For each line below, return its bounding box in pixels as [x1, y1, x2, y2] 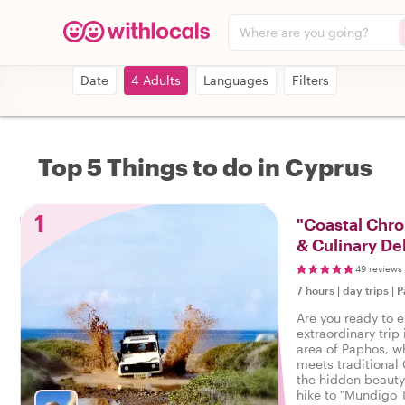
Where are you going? [240, 24, 369, 40]
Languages [203, 72, 268, 88]
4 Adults [131, 72, 181, 88]
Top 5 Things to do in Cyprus [38, 153, 372, 181]
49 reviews [355, 263, 402, 274]
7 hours [297, 284, 334, 297]
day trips [343, 284, 389, 297]
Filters [292, 72, 329, 88]
